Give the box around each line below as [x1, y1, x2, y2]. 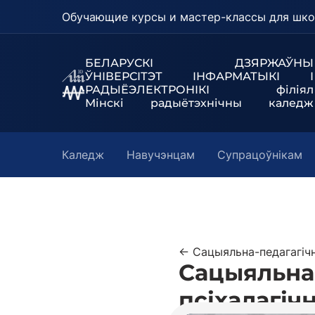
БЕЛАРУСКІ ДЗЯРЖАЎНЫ [84, 56, 314, 70]
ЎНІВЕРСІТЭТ [84, 70, 193, 83]
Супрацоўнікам [217, 148, 302, 162]
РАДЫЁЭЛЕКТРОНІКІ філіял [84, 83, 314, 96]
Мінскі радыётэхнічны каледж [84, 96, 314, 110]
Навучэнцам [127, 148, 195, 162]
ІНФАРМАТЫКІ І [192, 70, 314, 83]
